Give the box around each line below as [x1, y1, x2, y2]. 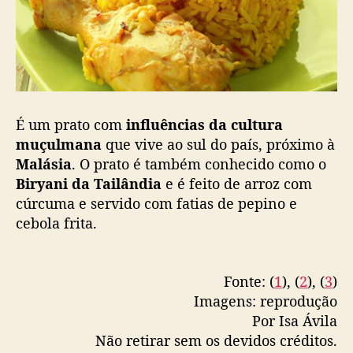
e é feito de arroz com [162, 173, 312, 193]
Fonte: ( [224, 272, 274, 292]
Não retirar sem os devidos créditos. [95, 331, 337, 351]
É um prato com [16, 114, 122, 134]
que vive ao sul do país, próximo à [102, 134, 335, 154]
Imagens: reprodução [194, 292, 337, 311]
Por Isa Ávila [252, 311, 337, 331]
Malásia [16, 154, 72, 173]
